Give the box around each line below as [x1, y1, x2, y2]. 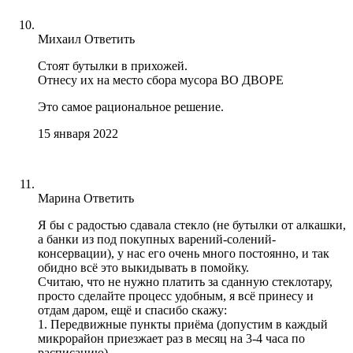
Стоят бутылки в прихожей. [38, 58, 188, 72]
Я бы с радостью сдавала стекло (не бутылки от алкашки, [38, 217, 346, 232]
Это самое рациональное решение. [38, 99, 224, 113]
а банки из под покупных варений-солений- [38, 232, 276, 246]
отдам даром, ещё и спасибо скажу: [38, 303, 227, 317]
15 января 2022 [38, 126, 118, 140]
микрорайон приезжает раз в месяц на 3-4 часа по [38, 331, 305, 345]
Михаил [38, 32, 81, 46]
